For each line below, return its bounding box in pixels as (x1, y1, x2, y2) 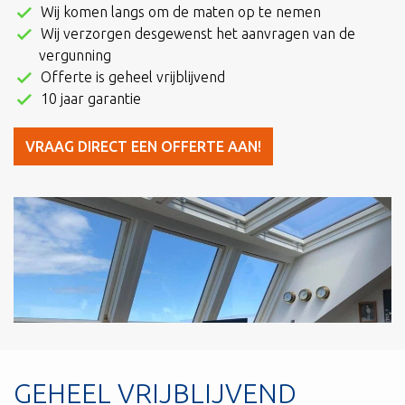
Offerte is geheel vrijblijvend (41, 68, 226, 85)
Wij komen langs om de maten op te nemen (41, 3, 322, 20)
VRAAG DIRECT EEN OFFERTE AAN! (25, 137, 261, 155)
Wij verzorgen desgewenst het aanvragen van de (41, 24, 356, 42)
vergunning (39, 46, 112, 63)
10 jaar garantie (41, 89, 142, 107)
